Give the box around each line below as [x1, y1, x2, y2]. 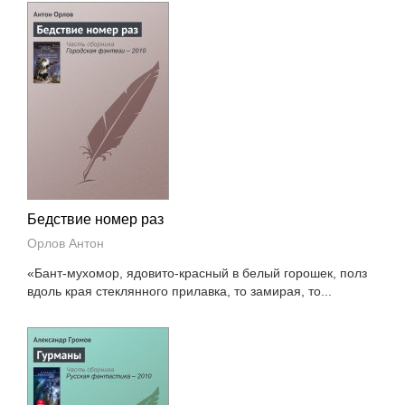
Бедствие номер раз [27, 212, 165, 227]
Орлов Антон [27, 236, 105, 250]
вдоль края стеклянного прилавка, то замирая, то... [27, 284, 333, 298]
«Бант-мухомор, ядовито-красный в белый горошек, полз [27, 266, 368, 280]
